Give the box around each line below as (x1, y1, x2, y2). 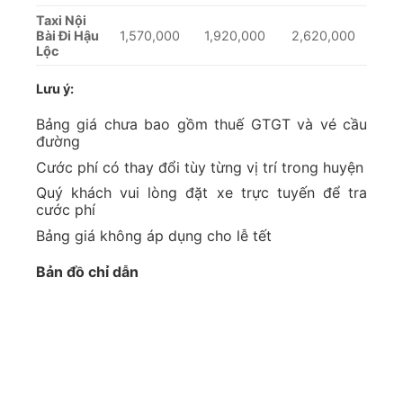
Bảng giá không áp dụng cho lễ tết (36, 226, 272, 245)
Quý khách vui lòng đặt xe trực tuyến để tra (36, 184, 367, 202)
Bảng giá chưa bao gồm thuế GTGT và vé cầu (36, 114, 367, 133)
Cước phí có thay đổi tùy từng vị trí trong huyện (36, 157, 363, 176)
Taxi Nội (36, 13, 86, 29)
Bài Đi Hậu (36, 28, 99, 44)
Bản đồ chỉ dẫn (36, 262, 139, 281)
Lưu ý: (36, 81, 74, 97)
